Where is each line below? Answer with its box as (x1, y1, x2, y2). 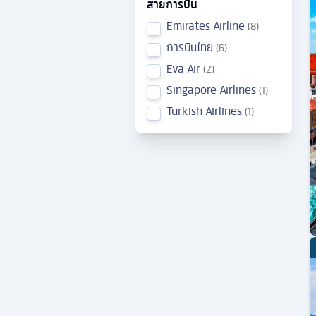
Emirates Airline (166, 16, 245, 35)
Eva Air (166, 59, 200, 78)
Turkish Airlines (166, 101, 242, 120)
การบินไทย (166, 37, 213, 56)
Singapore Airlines (166, 80, 256, 99)
